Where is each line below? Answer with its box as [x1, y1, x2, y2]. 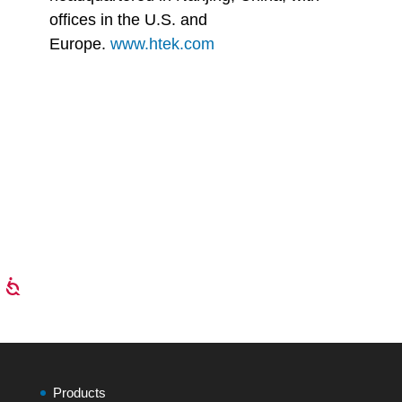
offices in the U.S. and [48, 11, 207, 29]
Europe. [48, 35, 110, 53]
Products [52, 385, 106, 400]
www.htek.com [109, 35, 214, 53]
